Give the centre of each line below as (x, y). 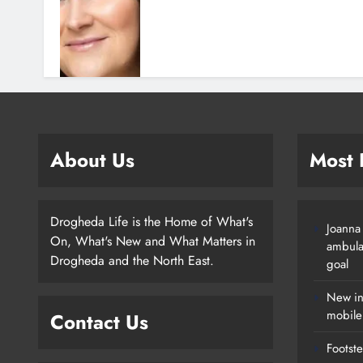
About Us (92, 160)
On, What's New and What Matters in (153, 241)
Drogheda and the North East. (132, 260)
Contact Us (99, 322)
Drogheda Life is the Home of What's (152, 221)
